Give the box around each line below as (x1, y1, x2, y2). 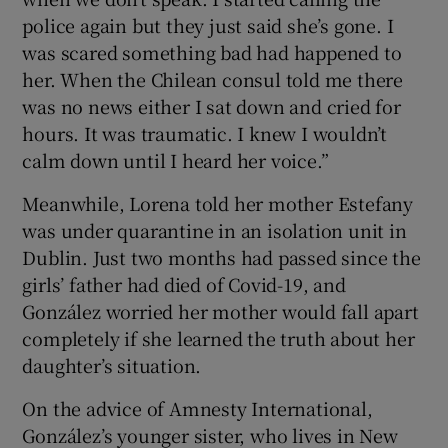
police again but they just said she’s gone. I (22, 11, 394, 38)
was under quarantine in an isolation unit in (22, 216, 407, 243)
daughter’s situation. (22, 351, 202, 378)
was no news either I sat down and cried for (22, 92, 401, 119)
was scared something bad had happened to (22, 38, 402, 65)
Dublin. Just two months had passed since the (22, 243, 421, 270)
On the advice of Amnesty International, (22, 394, 373, 421)
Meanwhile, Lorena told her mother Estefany (22, 189, 414, 216)
